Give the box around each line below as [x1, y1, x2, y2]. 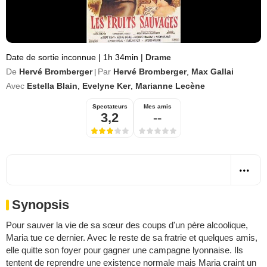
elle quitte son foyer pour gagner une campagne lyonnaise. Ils [6, 245, 243, 255]
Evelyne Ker [82, 81, 131, 91]
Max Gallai [191, 67, 234, 76]
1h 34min [101, 52, 141, 62]
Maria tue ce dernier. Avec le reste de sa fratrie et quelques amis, [6, 232, 257, 243]
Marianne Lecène [135, 81, 205, 91]
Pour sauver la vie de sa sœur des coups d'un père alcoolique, [6, 220, 248, 230]
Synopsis [12, 197, 69, 212]
